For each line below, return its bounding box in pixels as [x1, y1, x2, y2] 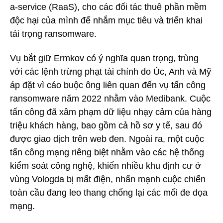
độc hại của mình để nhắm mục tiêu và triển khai [10, 15, 203, 25]
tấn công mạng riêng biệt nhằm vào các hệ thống [10, 147, 204, 157]
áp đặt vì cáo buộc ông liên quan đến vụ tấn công [10, 80, 206, 90]
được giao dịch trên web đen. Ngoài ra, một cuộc [10, 133, 204, 144]
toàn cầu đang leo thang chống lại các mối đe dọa [10, 187, 208, 198]
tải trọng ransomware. [10, 28, 97, 39]
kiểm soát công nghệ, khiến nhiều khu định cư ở [10, 160, 201, 171]
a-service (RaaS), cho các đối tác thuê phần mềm [10, 1, 207, 12]
